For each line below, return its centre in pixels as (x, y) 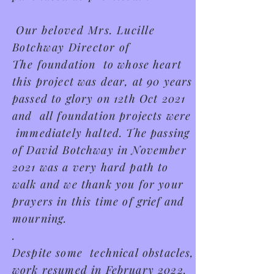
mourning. (40, 218)
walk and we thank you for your (98, 184)
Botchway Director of (71, 47)
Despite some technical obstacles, (103, 253)
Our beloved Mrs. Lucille (84, 30)
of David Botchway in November (99, 150)
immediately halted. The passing (101, 133)
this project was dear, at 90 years (102, 81)
